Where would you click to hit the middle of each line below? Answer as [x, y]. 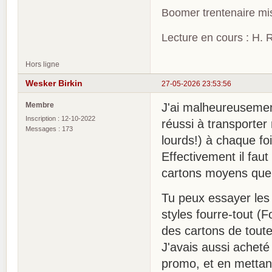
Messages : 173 [49, 129]
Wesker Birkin [54, 83]
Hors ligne [42, 64]
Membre [40, 105]
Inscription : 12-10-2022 [60, 119]
